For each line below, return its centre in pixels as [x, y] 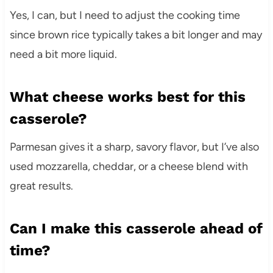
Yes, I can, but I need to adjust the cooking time [125, 16]
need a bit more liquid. [63, 55]
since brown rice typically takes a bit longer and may [136, 35]
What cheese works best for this [127, 97]
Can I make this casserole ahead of [136, 229]
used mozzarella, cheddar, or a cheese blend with [129, 167]
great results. [41, 186]
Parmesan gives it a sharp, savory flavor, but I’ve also [134, 147]
